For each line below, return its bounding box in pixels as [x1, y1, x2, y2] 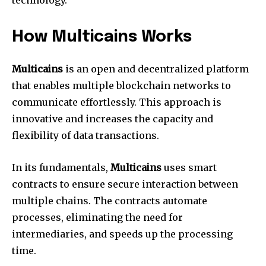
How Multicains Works [12, 28, 192, 45]
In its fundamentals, [12, 161, 110, 173]
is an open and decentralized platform [63, 62, 249, 75]
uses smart [161, 161, 217, 173]
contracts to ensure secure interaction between [12, 178, 238, 190]
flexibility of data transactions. [12, 129, 159, 141]
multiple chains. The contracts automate [12, 194, 207, 207]
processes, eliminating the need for [12, 211, 183, 223]
